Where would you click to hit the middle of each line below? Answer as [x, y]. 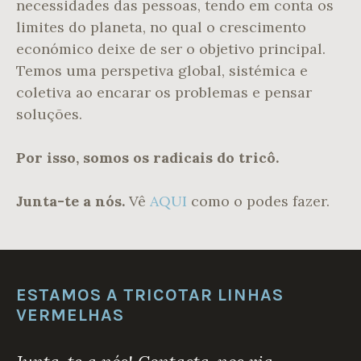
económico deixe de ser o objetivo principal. [171, 49]
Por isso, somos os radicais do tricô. [147, 158]
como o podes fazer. [260, 201]
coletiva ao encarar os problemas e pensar [164, 93]
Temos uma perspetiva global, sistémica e [162, 71]
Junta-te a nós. [73, 201]
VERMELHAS [70, 315]
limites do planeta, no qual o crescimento [161, 27]
